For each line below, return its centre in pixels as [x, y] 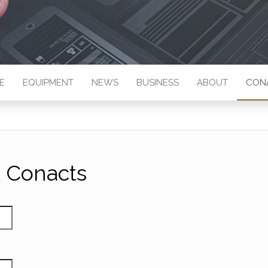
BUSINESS [157, 83]
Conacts [47, 173]
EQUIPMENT [48, 83]
